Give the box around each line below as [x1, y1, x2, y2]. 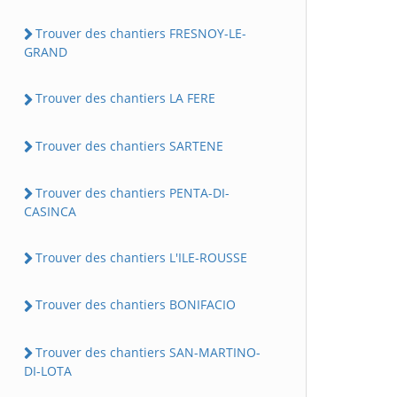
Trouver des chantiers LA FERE [35, 90, 215, 107]
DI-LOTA [24, 362, 72, 379]
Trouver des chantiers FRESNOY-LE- [35, 25, 246, 43]
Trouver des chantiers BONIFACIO [35, 296, 236, 314]
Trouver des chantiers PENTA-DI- [35, 183, 230, 201]
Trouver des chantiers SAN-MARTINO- [35, 343, 261, 361]
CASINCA [24, 203, 76, 221]
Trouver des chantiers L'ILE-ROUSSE [35, 249, 247, 267]
